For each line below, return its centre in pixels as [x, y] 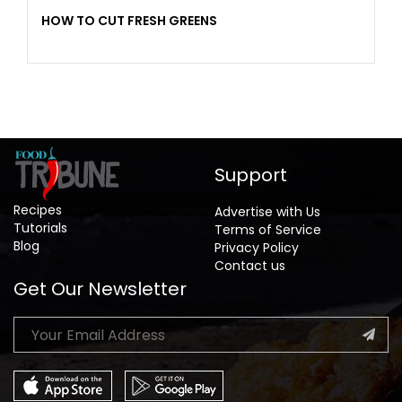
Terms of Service [268, 230]
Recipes [38, 210]
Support [251, 175]
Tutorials [40, 228]
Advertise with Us [267, 212]
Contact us [250, 266]
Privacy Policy [257, 248]
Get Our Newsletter [100, 289]
